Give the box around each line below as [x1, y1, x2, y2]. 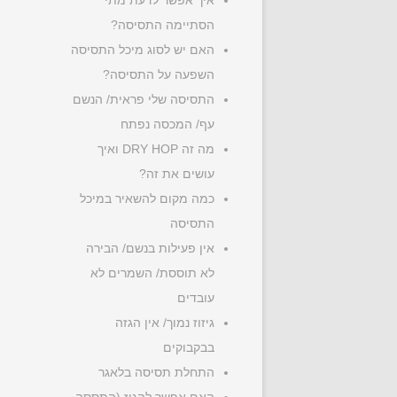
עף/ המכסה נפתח [121, 117, 214, 131]
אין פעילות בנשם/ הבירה [86, 241, 214, 255]
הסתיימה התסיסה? [111, 18, 214, 32]
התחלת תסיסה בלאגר [98, 365, 214, 379]
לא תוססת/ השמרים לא [90, 266, 214, 280]
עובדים [177, 291, 214, 305]
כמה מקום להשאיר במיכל [80, 191, 214, 206]
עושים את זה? [139, 167, 214, 181]
